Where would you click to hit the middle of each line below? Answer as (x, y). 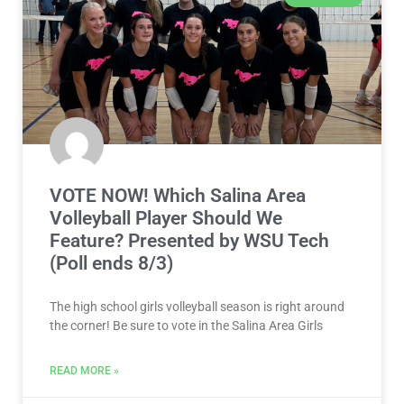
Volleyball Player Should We (166, 219)
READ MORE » (84, 371)
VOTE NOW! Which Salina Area (178, 196)
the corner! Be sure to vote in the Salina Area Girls (186, 326)
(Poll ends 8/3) (111, 264)
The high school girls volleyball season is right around (197, 307)
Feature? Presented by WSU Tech (189, 241)
